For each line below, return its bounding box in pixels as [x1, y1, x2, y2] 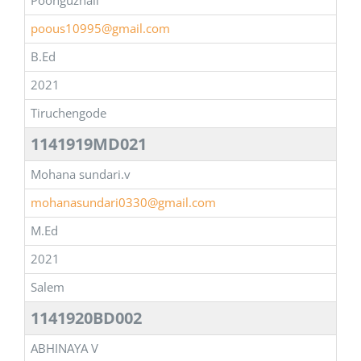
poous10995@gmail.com [31, 20, 170, 37]
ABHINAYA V [31, 340, 98, 357]
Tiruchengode [31, 105, 106, 122]
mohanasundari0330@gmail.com [31, 194, 216, 211]
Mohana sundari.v [31, 166, 131, 183]
